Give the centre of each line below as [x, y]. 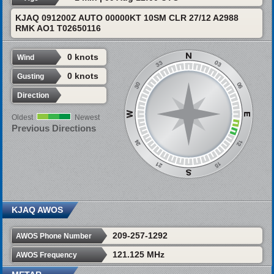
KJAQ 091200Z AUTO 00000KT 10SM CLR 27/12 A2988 [127, 18]
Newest [87, 118]
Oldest [22, 118]
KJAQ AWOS [37, 209]
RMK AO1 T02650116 [58, 28]
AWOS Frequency [46, 255]
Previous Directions [54, 128]
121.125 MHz [138, 254]
